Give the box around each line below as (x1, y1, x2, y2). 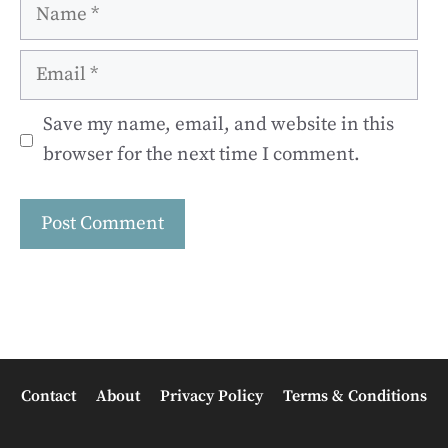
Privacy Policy (160, 385, 263, 406)
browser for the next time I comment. (42, 143, 360, 166)
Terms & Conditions (283, 385, 427, 406)
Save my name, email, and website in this (42, 113, 394, 136)
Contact (21, 385, 76, 406)
